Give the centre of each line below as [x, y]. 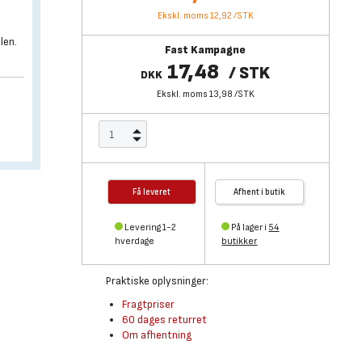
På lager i [250, 227]
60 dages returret [164, 320]
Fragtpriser [148, 304]
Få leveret [152, 192]
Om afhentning [156, 335]
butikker [240, 241]
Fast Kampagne [206, 50]
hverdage [134, 241]
